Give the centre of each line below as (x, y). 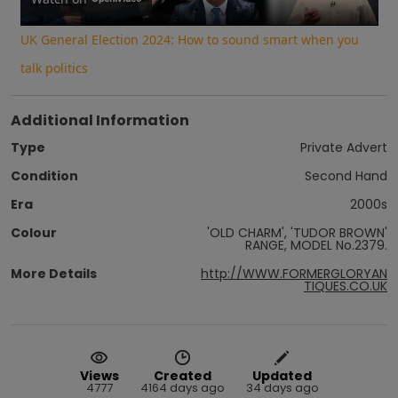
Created (182, 375)
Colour (34, 232)
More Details (54, 273)
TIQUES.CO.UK (346, 286)
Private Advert (344, 147)
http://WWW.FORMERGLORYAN (294, 273)
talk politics (54, 68)
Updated (282, 375)
